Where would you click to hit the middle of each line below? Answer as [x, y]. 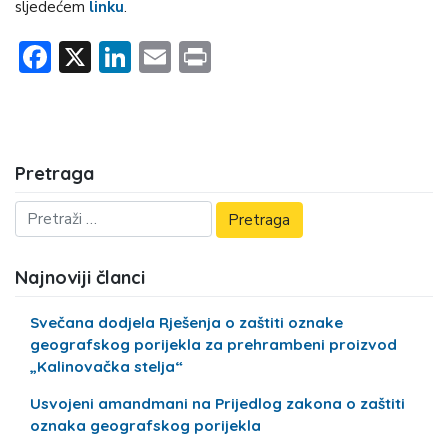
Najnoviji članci [80, 278]
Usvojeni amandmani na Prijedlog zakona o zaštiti [218, 404]
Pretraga [54, 174]
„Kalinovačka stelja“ [107, 366]
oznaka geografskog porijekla [146, 426]
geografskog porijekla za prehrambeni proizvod [214, 344]
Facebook [117, 56]
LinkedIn [190, 56]
